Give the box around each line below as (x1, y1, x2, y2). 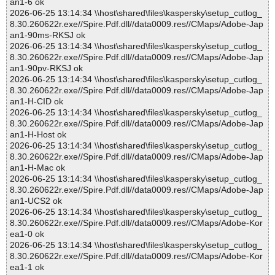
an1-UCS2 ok (10, 196, 62, 206)
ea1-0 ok (10, 229, 44, 239)
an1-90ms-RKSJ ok (10, 30, 85, 41)
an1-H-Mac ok (10, 163, 65, 173)
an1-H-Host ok (10, 130, 66, 140)
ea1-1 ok (10, 262, 44, 273)
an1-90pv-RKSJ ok (10, 63, 83, 74)
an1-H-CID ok (10, 96, 63, 107)
